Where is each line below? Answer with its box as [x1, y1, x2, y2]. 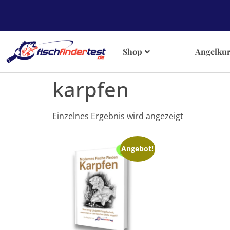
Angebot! [121, 143, 154, 154]
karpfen [52, 75, 129, 103]
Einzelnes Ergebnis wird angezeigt [52, 110, 183, 122]
